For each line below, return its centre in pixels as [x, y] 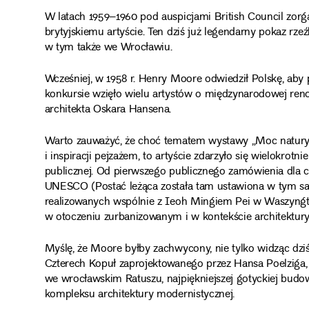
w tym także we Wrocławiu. [108, 48]
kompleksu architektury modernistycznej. [139, 295]
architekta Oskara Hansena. [108, 110]
